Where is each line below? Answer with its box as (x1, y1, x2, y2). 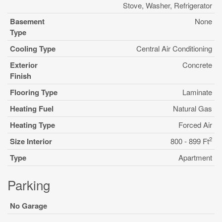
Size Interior (10, 136, 52, 147)
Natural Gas (173, 103, 212, 113)
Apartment (178, 152, 212, 163)
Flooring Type (10, 87, 57, 98)
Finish (10, 70, 31, 81)
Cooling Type (10, 43, 55, 54)
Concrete (182, 59, 212, 70)
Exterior (10, 59, 38, 70)
